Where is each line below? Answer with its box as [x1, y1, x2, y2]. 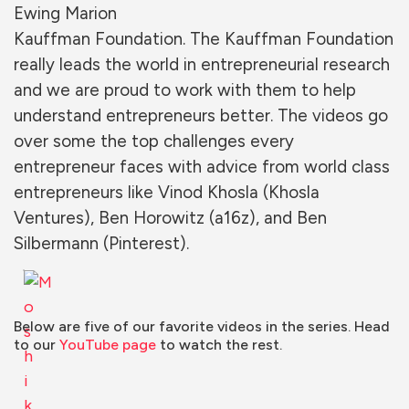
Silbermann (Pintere [14, 233, 164, 255]
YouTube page [56, 336, 156, 354]
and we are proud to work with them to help [14, 79, 356, 101]
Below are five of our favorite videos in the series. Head [14, 318, 390, 336]
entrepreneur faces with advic [14, 156, 247, 178]
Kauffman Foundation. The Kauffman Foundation [14, 28, 393, 50]
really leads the [14, 54, 131, 76]
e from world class [247, 156, 390, 178]
